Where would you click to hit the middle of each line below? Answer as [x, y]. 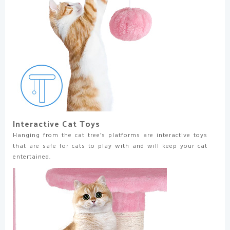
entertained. [32, 157]
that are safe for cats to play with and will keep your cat [110, 146]
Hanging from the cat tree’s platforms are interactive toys [110, 135]
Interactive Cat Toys [56, 123]
